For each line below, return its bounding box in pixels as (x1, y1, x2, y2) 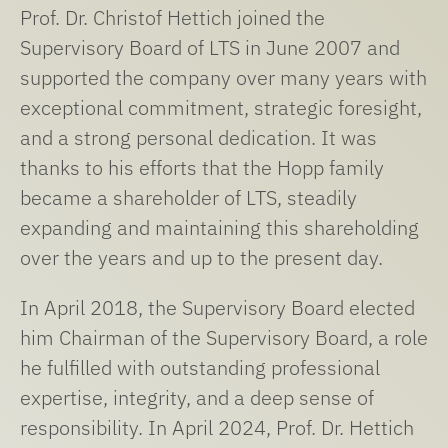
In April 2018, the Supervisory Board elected (19, 294, 415, 322)
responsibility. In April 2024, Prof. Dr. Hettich (19, 414, 414, 442)
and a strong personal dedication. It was (19, 124, 377, 152)
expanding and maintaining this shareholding (19, 214, 419, 242)
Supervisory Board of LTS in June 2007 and (19, 34, 400, 62)
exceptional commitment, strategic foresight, (19, 94, 422, 122)
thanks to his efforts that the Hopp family (19, 154, 384, 182)
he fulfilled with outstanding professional (19, 354, 380, 382)
